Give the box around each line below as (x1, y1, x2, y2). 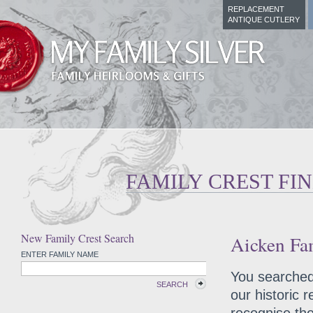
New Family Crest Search (21, 231, 134, 245)
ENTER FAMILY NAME (21, 250, 99, 259)
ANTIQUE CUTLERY (228, 15, 300, 24)
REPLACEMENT (228, 5, 284, 13)
